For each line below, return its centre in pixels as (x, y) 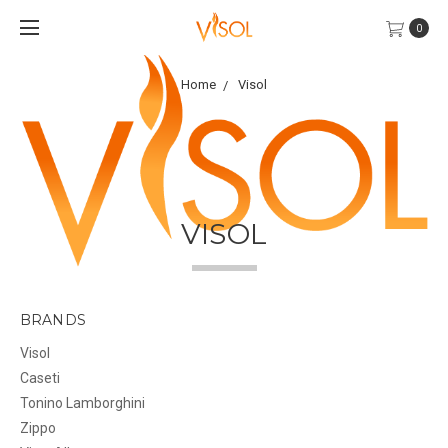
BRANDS (52, 319)
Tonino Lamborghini (82, 402)
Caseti (39, 377)
